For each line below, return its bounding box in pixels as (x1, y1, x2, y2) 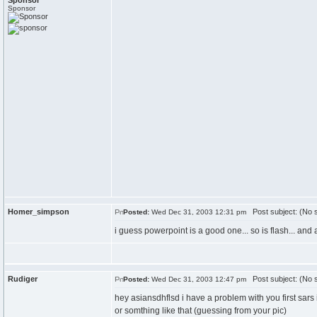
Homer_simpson (8, 207, 69, 216)
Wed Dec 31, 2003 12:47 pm (149, 275, 246, 283)
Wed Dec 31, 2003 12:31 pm (149, 208, 246, 216)
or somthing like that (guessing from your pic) (115, 306, 287, 316)
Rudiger (8, 275, 38, 283)
